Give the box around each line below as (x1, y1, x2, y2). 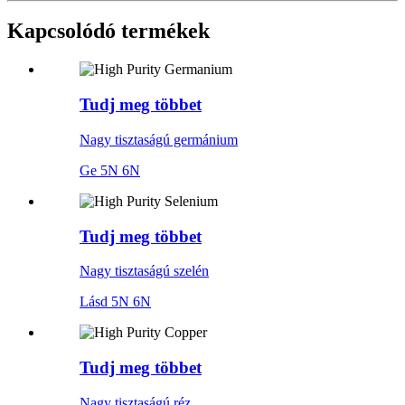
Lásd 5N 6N (80, 294, 151, 310)
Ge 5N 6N (80, 162, 140, 178)
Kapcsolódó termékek (7, 19, 210, 43)
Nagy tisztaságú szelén (80, 263, 209, 279)
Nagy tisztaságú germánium (80, 131, 238, 147)
